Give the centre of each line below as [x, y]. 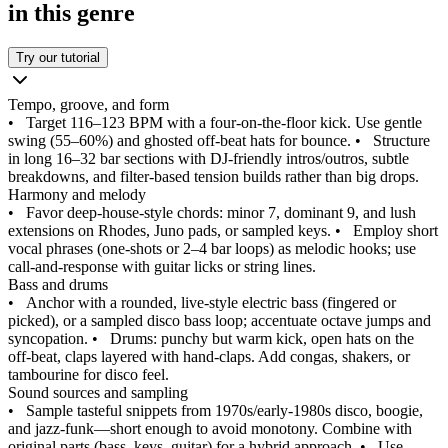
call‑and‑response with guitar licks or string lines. [162, 267]
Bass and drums [58, 285]
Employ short [395, 231]
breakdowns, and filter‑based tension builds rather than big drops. [213, 177]
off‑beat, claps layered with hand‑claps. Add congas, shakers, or [209, 357]
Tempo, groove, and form [88, 105]
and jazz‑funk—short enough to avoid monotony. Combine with [210, 429]
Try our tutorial [58, 58]
